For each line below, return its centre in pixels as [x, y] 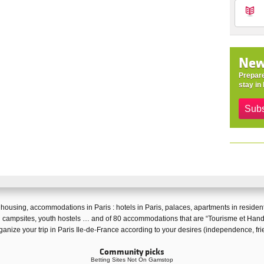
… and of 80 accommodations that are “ [144, 218]
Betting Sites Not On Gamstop [132, 259]
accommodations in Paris [70, 207]
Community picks [132, 252]
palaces [178, 207]
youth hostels [59, 218]
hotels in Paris [139, 207]
